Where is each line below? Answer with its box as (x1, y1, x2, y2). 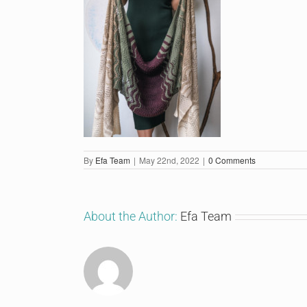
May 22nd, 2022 (139, 154, 199, 166)
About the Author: (84, 209, 180, 223)
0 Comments (208, 154, 256, 166)
